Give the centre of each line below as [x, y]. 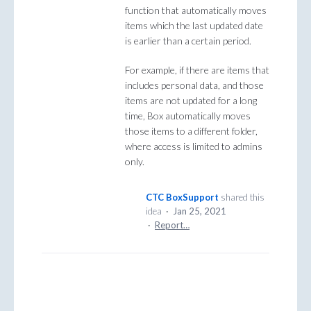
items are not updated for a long [191, 100]
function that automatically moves [196, 10]
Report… [172, 225]
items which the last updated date [194, 26]
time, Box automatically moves [188, 115]
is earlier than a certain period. [188, 41]
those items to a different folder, [191, 131]
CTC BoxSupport [182, 197]
